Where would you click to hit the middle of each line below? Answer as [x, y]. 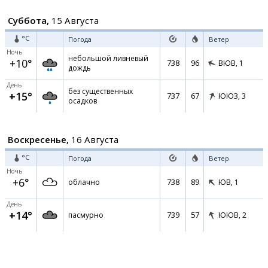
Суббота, [28, 20]
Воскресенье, [38, 139]
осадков [83, 101]
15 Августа [74, 20]
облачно [84, 182]
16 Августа [94, 139]
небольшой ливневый [108, 58]
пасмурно [86, 215]
